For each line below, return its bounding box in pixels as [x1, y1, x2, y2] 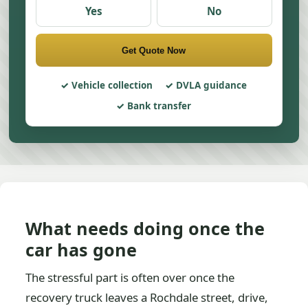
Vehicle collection [71, 79, 153, 91]
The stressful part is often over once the [25, 269, 235, 285]
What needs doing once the [25, 217, 265, 240]
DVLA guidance [176, 79, 247, 91]
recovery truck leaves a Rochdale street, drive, [25, 289, 269, 305]
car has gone [25, 238, 137, 261]
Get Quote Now [122, 45, 186, 56]
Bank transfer [127, 100, 192, 112]
